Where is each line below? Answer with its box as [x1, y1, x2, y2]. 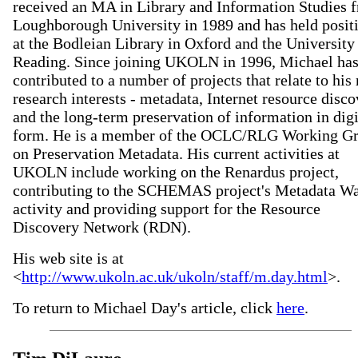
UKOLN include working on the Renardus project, [13, 163, 339, 181]
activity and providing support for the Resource [13, 200, 320, 218]
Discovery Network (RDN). [13, 218, 191, 237]
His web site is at [13, 249, 124, 268]
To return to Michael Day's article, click [13, 299, 276, 317]
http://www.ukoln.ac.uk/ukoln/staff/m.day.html [22, 268, 328, 286]
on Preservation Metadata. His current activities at [13, 145, 340, 163]
